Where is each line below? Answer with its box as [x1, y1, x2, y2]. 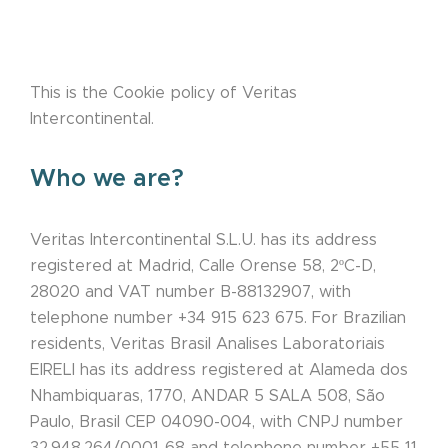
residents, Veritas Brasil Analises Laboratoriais [30, 336, 385, 353]
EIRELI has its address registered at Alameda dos [30, 362, 408, 379]
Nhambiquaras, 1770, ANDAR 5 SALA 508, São [30, 388, 385, 405]
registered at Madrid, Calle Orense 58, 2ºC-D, [30, 258, 376, 275]
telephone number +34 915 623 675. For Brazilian [30, 310, 406, 327]
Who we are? [30, 167, 184, 192]
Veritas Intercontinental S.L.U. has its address [30, 232, 377, 249]
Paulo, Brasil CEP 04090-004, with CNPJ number [30, 414, 403, 431]
